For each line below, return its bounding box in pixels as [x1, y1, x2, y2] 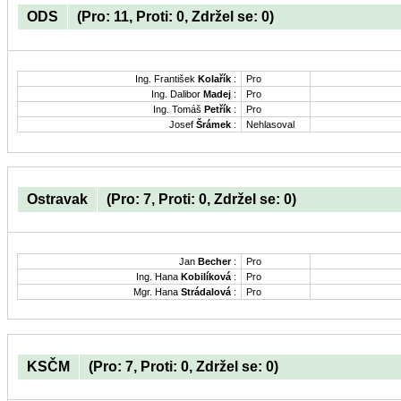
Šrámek [196, 119, 231, 131]
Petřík [204, 104, 231, 115]
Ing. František [135, 73, 198, 85]
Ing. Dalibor [151, 89, 203, 100]
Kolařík [198, 73, 231, 85]
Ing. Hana [136, 271, 181, 283]
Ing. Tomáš [153, 104, 204, 115]
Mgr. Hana [133, 286, 181, 298]
